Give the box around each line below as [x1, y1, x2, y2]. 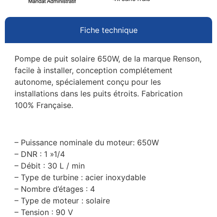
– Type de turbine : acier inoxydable [15, 172, 146, 182]
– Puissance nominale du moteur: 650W [15, 137, 159, 147]
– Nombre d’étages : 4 [15, 184, 95, 194]
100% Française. [15, 100, 73, 110]
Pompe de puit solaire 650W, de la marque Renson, [15, 54, 201, 64]
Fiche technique [79, 25, 138, 35]
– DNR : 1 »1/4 [15, 149, 65, 159]
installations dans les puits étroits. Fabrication [15, 89, 183, 99]
